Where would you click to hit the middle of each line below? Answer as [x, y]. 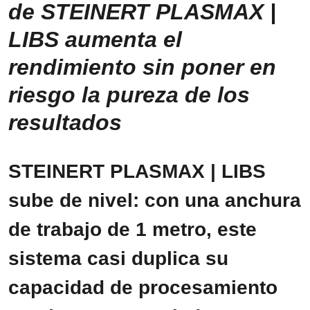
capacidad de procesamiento [143, 288]
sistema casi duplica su [118, 258]
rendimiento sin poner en [142, 67]
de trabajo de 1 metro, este [133, 229]
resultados [65, 122]
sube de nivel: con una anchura [155, 200]
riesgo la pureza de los [129, 95]
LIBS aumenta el [95, 39]
